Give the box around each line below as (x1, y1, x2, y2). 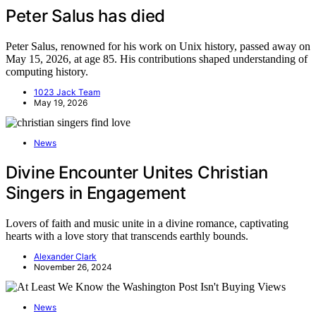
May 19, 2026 (34, 97, 87, 109)
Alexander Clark (34, 251, 97, 262)
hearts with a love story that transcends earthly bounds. (6, 230, 248, 243)
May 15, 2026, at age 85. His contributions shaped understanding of (6, 53, 308, 66)
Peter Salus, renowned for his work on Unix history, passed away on (6, 40, 310, 53)
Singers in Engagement (6, 183, 186, 204)
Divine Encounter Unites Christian (6, 162, 269, 183)
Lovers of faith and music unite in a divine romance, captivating (6, 217, 288, 230)
